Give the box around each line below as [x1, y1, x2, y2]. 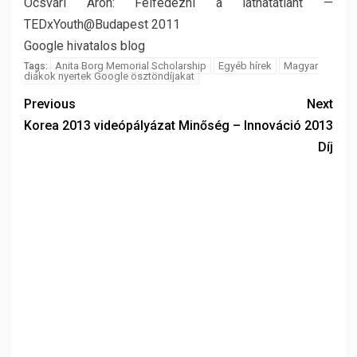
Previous [24, 96, 76, 112]
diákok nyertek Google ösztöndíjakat [24, 70, 194, 82]
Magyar [284, 60, 318, 72]
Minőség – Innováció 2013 [178, 118, 333, 133]
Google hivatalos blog [24, 38, 145, 53]
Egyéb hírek [218, 60, 272, 72]
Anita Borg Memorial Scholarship [55, 60, 206, 72]
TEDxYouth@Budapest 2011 [24, 17, 183, 32]
